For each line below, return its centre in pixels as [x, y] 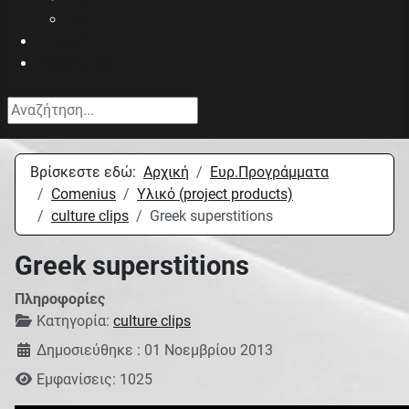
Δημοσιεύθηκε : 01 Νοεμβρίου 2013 [155, 351]
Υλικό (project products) [215, 194]
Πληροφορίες [60, 299]
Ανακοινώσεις [84, 64]
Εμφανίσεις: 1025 [94, 380]
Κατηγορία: [73, 321]
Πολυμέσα [70, 42]
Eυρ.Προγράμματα [269, 173]
